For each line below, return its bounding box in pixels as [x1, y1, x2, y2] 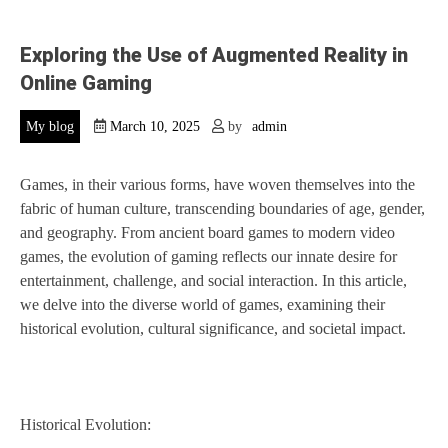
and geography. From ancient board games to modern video [20, 224, 395, 242]
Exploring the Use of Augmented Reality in [20, 43, 408, 67]
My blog [26, 119, 74, 135]
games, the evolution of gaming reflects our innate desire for [20, 248, 397, 266]
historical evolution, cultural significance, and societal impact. [20, 320, 406, 338]
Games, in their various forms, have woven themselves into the [20, 176, 415, 194]
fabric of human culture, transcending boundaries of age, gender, [20, 200, 425, 218]
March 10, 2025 [110, 119, 200, 135]
